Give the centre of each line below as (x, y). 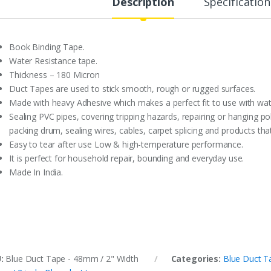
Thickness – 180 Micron (54, 75)
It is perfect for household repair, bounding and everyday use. (127, 158)
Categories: (197, 259)
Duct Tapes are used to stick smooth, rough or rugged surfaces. (132, 89)
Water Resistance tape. (53, 61)
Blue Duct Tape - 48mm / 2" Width (72, 259)
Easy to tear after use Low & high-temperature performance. (126, 145)
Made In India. (36, 172)
